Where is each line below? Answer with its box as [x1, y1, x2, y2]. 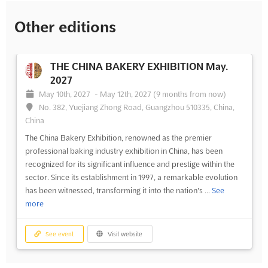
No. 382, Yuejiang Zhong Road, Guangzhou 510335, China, [39, 102, 235, 111]
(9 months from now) [153, 89, 227, 98]
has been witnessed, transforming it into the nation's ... [25, 185, 212, 194]
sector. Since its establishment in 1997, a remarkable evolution [25, 172, 237, 181]
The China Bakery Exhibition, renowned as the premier [25, 133, 212, 142]
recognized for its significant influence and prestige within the [25, 159, 234, 168]
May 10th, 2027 [39, 89, 93, 98]
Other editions [14, 19, 116, 35]
